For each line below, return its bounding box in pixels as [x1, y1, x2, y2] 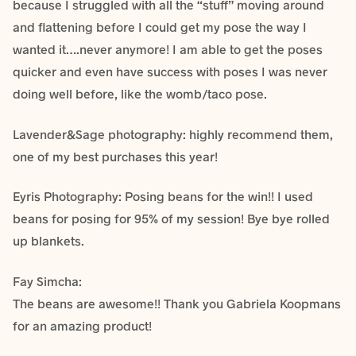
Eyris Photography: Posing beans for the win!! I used [13, 188, 313, 204]
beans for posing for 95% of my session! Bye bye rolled [13, 211, 330, 226]
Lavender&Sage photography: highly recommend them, [13, 126, 333, 141]
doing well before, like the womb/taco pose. [13, 86, 267, 102]
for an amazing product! [13, 318, 152, 334]
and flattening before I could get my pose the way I [13, 19, 307, 35]
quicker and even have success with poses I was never [13, 64, 327, 79]
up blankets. [13, 233, 84, 249]
